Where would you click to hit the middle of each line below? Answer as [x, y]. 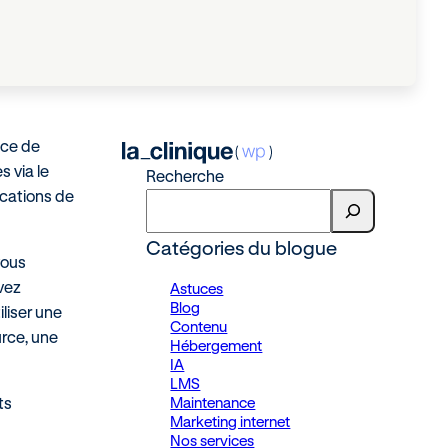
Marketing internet [230, 421]
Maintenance [213, 402]
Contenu [199, 326]
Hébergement [216, 345]
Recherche [185, 175]
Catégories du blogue [242, 247]
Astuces [197, 288]
